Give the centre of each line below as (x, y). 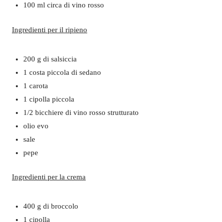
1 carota (35, 85)
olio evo (36, 126)
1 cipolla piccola (49, 99)
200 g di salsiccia (50, 59)
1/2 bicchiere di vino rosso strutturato (81, 112)
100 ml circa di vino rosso (63, 5)
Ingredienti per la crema (49, 177)
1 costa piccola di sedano (62, 72)
